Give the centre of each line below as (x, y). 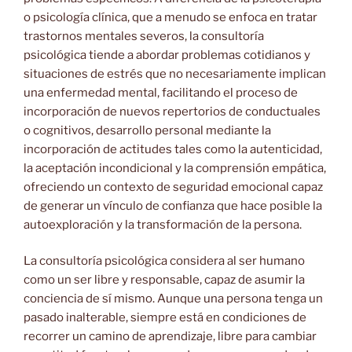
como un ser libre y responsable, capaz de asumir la (164, 280)
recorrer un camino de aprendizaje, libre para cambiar (170, 337)
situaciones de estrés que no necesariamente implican (175, 73)
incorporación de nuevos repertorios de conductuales (172, 111)
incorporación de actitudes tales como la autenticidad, (173, 149)
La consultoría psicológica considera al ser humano (164, 261)
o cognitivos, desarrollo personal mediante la (147, 130)
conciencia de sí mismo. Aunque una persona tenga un (173, 299)
